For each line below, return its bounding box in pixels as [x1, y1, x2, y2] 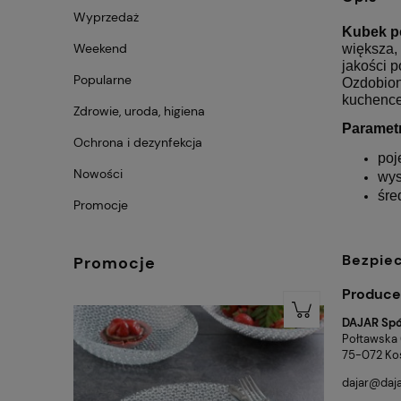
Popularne [73, 71, 132, 88]
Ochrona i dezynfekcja [73, 133, 202, 150]
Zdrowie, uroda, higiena [73, 102, 205, 119]
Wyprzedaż [73, 8, 139, 25]
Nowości [73, 165, 123, 182]
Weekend [73, 39, 127, 56]
